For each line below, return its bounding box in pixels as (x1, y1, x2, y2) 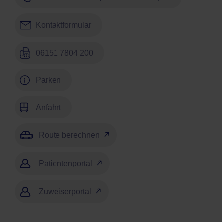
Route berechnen (39, 131, 100, 140)
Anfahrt (36, 103, 61, 112)
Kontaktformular (36, 21, 91, 30)
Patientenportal (39, 159, 92, 168)
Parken (36, 76, 61, 85)
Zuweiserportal (39, 187, 91, 196)
